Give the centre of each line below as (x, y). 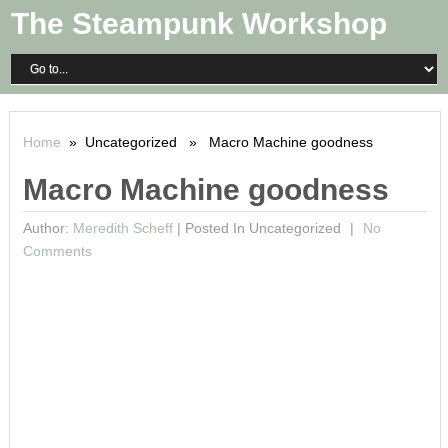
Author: (47, 228)
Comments (57, 251)
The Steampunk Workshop (199, 23)
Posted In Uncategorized (262, 228)
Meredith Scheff (122, 228)
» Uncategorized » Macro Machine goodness (216, 142)
